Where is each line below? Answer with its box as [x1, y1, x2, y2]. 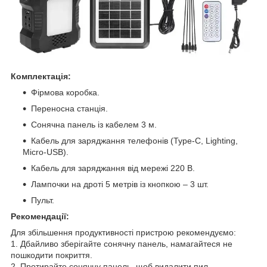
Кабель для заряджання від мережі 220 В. [31, 163, 195, 173]
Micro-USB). [23, 147, 69, 157]
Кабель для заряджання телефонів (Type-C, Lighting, [31, 135, 238, 145]
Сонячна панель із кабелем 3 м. [31, 119, 157, 129]
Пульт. [31, 195, 54, 205]
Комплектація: [11, 71, 71, 81]
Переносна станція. [31, 103, 108, 113]
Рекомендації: [11, 211, 69, 221]
